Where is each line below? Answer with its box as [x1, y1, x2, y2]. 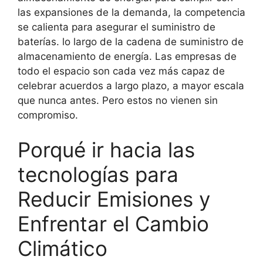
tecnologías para [18, 162, 178, 187]
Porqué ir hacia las [18, 137, 195, 163]
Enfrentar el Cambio [18, 211, 209, 237]
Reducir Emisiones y [18, 187, 210, 212]
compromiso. [18, 109, 78, 121]
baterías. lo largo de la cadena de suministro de [18, 35, 244, 48]
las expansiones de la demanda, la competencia [18, 6, 245, 18]
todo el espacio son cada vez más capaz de [18, 65, 225, 77]
